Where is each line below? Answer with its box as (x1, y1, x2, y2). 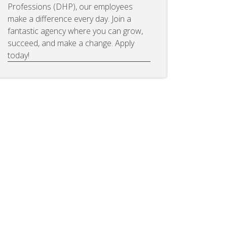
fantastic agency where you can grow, (8, 25, 143, 36)
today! (8, 49, 29, 61)
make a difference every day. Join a (8, 13, 131, 24)
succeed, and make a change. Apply (8, 37, 134, 49)
